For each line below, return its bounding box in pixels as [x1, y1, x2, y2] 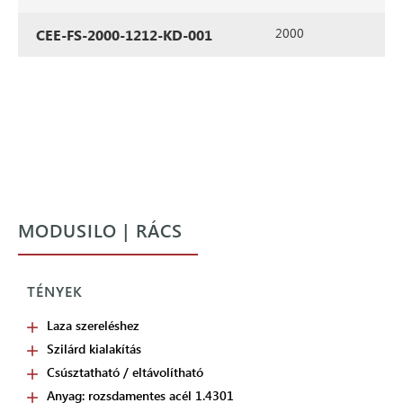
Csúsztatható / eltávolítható [47, 363, 203, 381]
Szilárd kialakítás [47, 340, 141, 357]
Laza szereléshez [47, 317, 139, 334]
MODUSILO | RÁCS [18, 217, 183, 242]
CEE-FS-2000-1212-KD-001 [36, 25, 212, 44]
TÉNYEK [27, 282, 83, 300]
